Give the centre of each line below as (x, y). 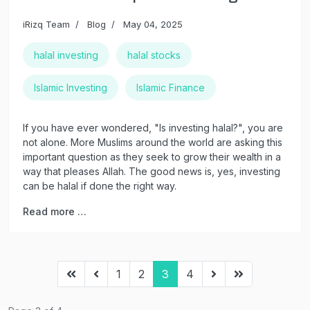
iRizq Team (46, 24)
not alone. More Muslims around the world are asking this (153, 142)
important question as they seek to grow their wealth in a (152, 156)
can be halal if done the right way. (100, 185)
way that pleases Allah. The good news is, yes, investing (152, 171)
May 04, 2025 (153, 24)
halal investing (66, 55)
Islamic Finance (171, 87)
